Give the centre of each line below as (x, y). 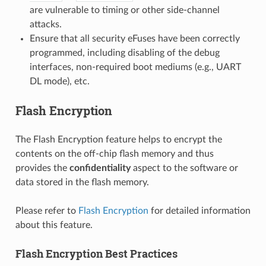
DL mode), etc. (59, 81)
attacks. (45, 24)
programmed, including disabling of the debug (124, 53)
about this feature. (54, 225)
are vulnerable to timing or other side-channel (124, 10)
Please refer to (47, 210)
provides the (42, 168)
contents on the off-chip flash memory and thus (114, 153)
